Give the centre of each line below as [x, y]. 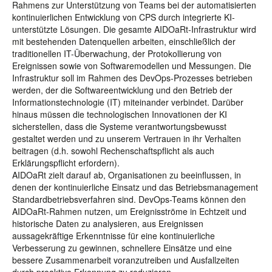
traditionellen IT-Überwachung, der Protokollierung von [117, 53]
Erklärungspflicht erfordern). [66, 163]
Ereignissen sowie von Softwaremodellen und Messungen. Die [132, 66]
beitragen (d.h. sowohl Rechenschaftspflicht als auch [113, 151]
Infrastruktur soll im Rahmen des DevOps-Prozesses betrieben [132, 78]
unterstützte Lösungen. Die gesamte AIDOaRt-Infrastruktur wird [134, 29]
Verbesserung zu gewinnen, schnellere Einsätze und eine [122, 248]
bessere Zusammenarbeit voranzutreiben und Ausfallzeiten [126, 260]
